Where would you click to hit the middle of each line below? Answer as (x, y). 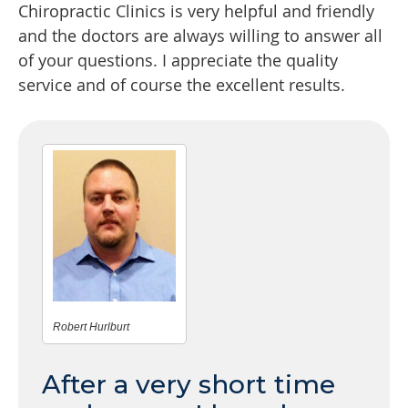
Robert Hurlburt (91, 327)
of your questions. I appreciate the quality (178, 61)
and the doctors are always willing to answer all (200, 36)
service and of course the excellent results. (182, 85)
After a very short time (189, 385)
